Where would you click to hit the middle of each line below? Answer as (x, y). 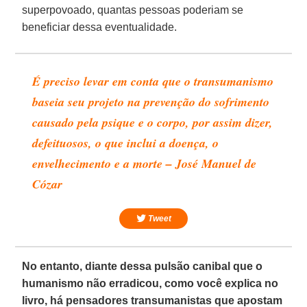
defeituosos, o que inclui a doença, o (126, 143)
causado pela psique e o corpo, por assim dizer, (153, 122)
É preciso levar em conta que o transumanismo (153, 81)
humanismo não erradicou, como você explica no (150, 283)
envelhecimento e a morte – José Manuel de (145, 163)
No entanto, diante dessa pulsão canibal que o (143, 266)
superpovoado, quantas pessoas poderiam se (133, 10)
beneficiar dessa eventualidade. (100, 27)
